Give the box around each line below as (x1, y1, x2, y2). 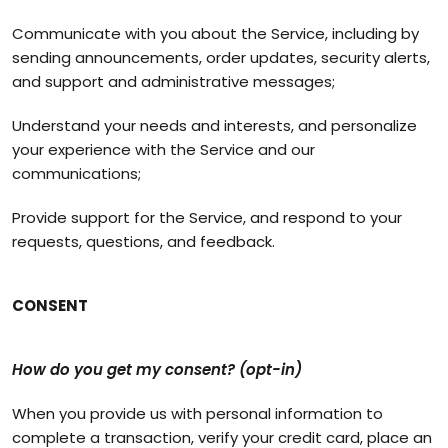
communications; (12, 163, 141, 184)
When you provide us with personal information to (12, 403, 383, 424)
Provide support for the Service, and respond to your (12, 207, 402, 228)
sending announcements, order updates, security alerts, (12, 47, 430, 68)
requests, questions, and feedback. (12, 231, 275, 252)
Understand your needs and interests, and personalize (12, 115, 417, 136)
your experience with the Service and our (12, 139, 315, 160)
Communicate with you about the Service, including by (12, 23, 419, 44)
